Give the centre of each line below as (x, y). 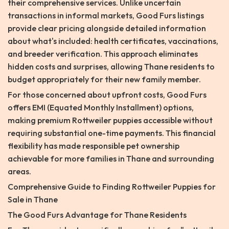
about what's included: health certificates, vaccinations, (113, 41)
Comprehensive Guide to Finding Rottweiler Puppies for (112, 187)
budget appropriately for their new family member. (104, 79)
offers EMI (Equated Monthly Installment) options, (101, 108)
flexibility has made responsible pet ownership (94, 146)
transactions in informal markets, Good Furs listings (106, 16)
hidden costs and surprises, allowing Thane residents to (111, 67)
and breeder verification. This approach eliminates (103, 54)
